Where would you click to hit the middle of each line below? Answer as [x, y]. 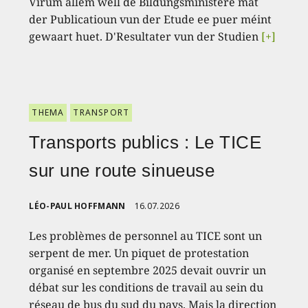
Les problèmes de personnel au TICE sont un [146, 236]
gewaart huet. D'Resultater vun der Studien [145, 37]
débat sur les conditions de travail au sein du [146, 288]
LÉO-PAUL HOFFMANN [77, 206]
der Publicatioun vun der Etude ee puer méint [151, 20]
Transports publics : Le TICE [145, 143]
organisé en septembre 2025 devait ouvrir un [148, 271]
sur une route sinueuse [122, 171]
